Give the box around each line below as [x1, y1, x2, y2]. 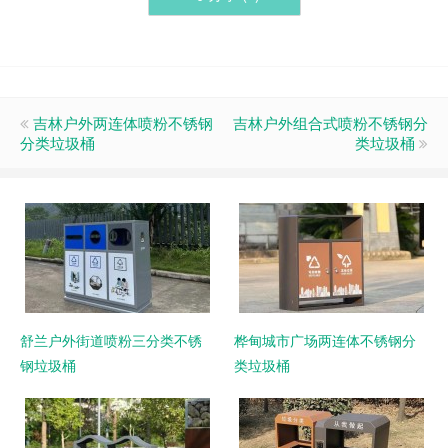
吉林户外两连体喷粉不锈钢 [33, 112, 213, 133]
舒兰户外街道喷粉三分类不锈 [20, 330, 202, 350]
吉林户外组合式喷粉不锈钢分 [233, 112, 428, 133]
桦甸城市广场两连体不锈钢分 [234, 330, 416, 350]
